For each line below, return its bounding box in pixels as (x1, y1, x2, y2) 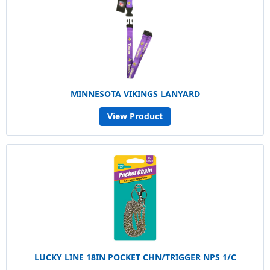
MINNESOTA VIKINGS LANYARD (70, 87, 200, 99)
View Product (107, 110, 163, 122)
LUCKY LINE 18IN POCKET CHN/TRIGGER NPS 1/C (34, 251, 236, 263)
